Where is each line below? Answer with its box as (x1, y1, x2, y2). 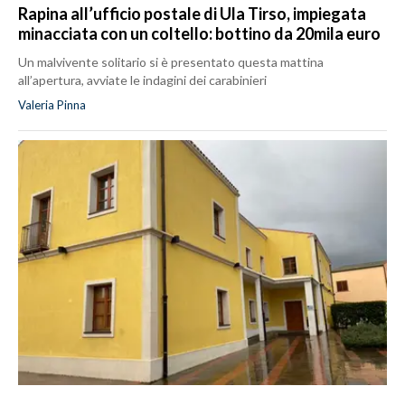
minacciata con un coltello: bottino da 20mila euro (18, 23, 381, 43)
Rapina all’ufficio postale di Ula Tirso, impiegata (18, 3, 366, 24)
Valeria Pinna (18, 97, 86, 112)
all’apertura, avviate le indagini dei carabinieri (18, 71, 267, 88)
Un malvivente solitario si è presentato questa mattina (18, 53, 324, 70)
